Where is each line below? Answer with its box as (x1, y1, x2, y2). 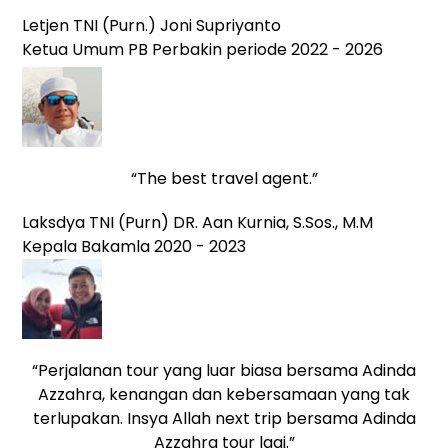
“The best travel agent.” (130, 166, 318, 190)
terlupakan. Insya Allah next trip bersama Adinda (32, 406, 416, 430)
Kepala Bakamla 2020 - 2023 (22, 234, 247, 258)
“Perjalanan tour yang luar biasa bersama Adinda (32, 358, 416, 382)
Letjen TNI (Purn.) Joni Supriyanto (22, 13, 282, 37)
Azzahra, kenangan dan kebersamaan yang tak (38, 382, 410, 406)
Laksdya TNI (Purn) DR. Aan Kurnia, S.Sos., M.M (22, 210, 374, 234)
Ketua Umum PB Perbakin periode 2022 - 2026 (22, 37, 384, 61)
